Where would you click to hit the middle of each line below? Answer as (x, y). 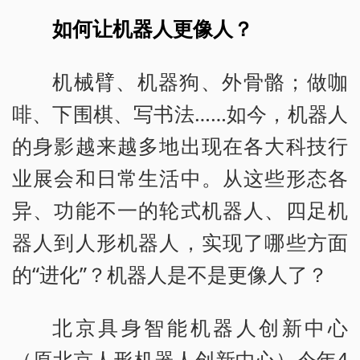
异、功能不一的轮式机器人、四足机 (180, 210)
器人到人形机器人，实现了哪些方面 (180, 242)
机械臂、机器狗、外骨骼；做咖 (200, 82)
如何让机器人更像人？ (153, 29)
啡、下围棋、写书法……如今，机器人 (180, 114)
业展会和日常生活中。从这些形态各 (180, 178)
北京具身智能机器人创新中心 (200, 327)
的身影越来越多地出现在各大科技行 (180, 146)
